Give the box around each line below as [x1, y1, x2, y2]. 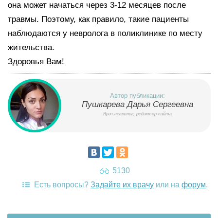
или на [154, 181, 182, 189]
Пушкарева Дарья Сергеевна [81, 100, 193, 109]
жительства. [8, 43, 54, 52]
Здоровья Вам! [8, 57, 64, 66]
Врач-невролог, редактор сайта [103, 111, 172, 116]
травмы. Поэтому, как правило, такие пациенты [8, 15, 189, 24]
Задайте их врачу [91, 181, 154, 189]
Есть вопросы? [34, 181, 91, 189]
